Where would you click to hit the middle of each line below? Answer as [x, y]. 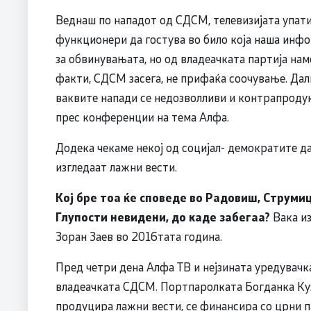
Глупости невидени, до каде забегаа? [164, 217]
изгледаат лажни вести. [116, 167]
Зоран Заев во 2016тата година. [139, 236]
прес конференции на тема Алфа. [142, 117]
